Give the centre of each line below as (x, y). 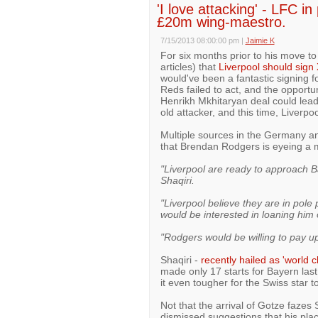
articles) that (189, 67)
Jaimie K (260, 40)
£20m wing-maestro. (221, 22)
